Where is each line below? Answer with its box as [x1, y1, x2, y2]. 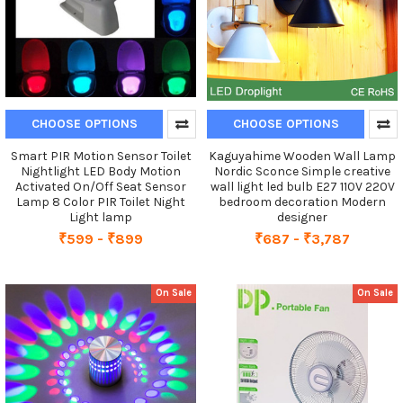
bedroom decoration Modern [219, 193, 386, 210]
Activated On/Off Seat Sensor [15, 178, 186, 194]
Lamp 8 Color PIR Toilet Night [16, 193, 185, 210]
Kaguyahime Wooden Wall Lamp [209, 148, 396, 164]
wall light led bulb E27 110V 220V [210, 178, 395, 194]
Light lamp [69, 209, 132, 225]
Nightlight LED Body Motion [21, 163, 181, 179]
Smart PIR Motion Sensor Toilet [10, 148, 192, 164]
